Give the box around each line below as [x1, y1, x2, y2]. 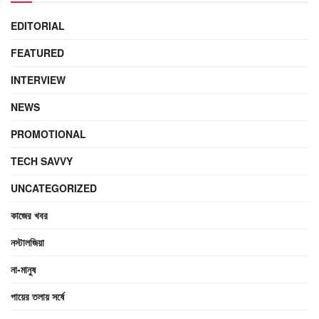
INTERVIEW [11, 73, 66, 88]
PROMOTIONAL [11, 127, 86, 142]
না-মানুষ [11, 262, 36, 277]
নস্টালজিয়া [11, 235, 44, 250]
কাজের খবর [11, 208, 48, 223]
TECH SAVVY [11, 154, 73, 169]
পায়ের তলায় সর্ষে [11, 289, 64, 304]
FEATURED [11, 46, 64, 61]
